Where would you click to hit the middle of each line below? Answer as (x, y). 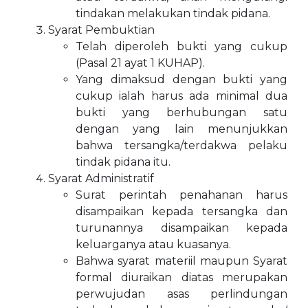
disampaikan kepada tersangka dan (181, 211)
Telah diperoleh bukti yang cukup (181, 46)
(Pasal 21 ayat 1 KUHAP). (140, 63)
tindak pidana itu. (123, 162)
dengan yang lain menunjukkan (181, 129)
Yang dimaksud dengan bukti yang (181, 79)
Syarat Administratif (101, 178)
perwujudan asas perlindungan (181, 294)
